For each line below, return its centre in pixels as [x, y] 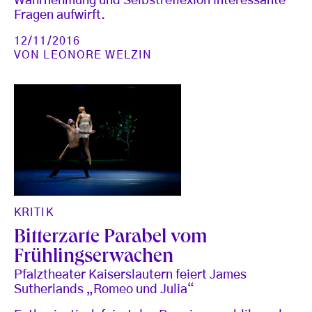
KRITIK [34, 213]
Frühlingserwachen [94, 258]
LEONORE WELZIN [98, 55]
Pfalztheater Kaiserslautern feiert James [130, 275]
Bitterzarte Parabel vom [111, 239]
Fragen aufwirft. [60, 15]
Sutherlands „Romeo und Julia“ [104, 290]
